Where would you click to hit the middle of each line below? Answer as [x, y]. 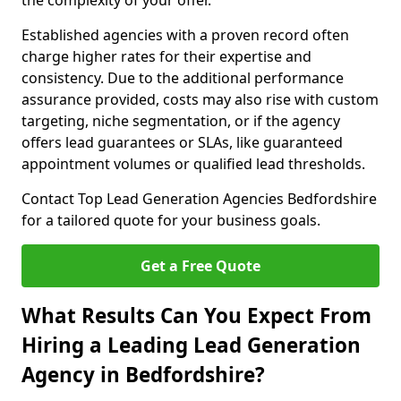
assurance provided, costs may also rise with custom [200, 99]
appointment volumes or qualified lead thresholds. [193, 164]
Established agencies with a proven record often [185, 35]
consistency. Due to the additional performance [183, 78]
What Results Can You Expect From [196, 316]
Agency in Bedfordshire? [143, 375]
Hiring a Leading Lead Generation [191, 345]
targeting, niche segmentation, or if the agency [181, 121]
